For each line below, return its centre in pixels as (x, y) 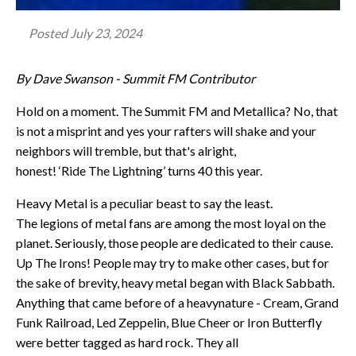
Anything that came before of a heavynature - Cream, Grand (177, 302)
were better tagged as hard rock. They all (127, 342)
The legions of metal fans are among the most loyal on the (171, 222)
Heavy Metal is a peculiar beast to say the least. (144, 203)
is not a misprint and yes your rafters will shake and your (166, 130)
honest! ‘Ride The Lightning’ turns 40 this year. (139, 170)
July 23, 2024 (106, 33)
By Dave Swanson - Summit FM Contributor (135, 78)
